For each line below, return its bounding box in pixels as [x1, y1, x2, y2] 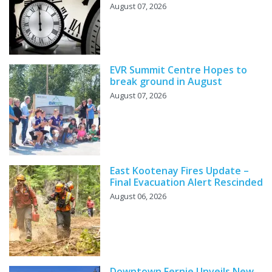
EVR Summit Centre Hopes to [110, 63, 247, 77]
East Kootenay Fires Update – [110, 164, 249, 178]
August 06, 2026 [110, 191, 166, 202]
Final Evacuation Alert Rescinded [110, 175, 263, 189]
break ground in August [110, 75, 222, 89]
